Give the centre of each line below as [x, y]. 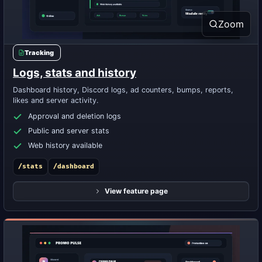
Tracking [39, 53]
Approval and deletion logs [75, 116]
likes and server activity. [56, 100]
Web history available [65, 145]
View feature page [136, 191]
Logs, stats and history [75, 73]
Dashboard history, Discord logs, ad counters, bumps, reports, [123, 90]
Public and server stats [69, 131]
